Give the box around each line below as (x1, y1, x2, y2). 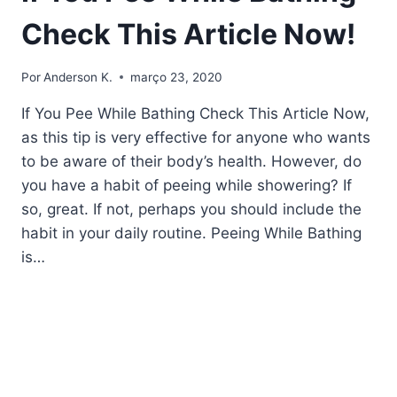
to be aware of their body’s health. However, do (21, 152, 362, 170)
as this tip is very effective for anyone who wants (21, 128, 370, 146)
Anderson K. (43, 69, 113, 84)
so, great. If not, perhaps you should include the (21, 199, 362, 218)
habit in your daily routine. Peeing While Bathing (21, 223, 362, 242)
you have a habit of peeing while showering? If (21, 175, 352, 194)
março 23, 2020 (130, 69, 223, 84)
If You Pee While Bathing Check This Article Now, (21, 104, 370, 122)
